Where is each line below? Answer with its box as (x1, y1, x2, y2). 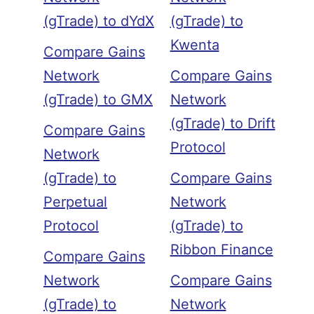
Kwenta (170, 36, 219, 54)
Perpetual (43, 193, 107, 211)
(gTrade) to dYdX (43, 13, 154, 30)
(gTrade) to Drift (170, 115, 275, 132)
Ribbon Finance (170, 241, 273, 259)
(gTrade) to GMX (43, 91, 153, 109)
